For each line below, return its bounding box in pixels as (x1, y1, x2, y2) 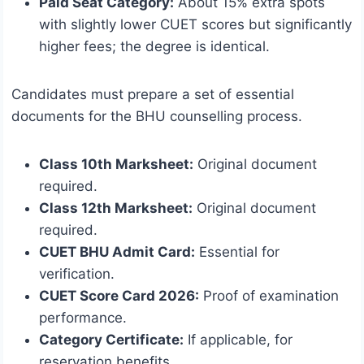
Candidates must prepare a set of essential (11, 86, 294, 103)
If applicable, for (184, 331, 292, 349)
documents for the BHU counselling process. (11, 108, 302, 125)
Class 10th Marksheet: (39, 156, 193, 173)
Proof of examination (199, 288, 339, 305)
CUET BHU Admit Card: (39, 244, 195, 261)
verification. (39, 266, 115, 283)
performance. (39, 310, 127, 327)
